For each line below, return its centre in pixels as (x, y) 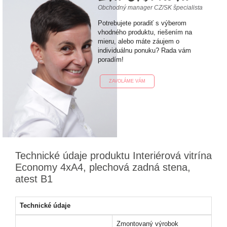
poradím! (110, 60)
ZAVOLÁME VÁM (127, 81)
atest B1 (34, 179)
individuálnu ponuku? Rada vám (144, 50)
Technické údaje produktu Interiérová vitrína (113, 156)
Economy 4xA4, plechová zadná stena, (103, 167)
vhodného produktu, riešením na (145, 32)
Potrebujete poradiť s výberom (142, 23)
